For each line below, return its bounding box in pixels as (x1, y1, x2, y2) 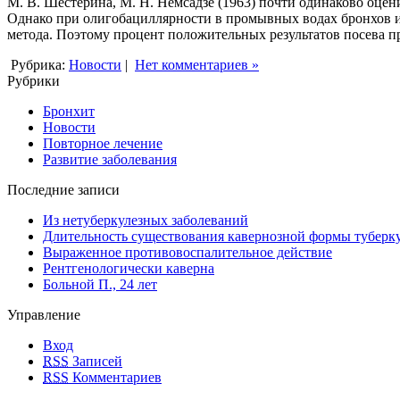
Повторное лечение (43, 135, 162, 151)
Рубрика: (7, 56, 69, 72)
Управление (7, 306, 80, 322)
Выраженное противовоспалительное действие (43, 244, 332, 260)
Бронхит (43, 103, 95, 119)
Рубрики (7, 72, 60, 88)
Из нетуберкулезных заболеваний (43, 212, 248, 228)
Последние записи (7, 181, 120, 197)
